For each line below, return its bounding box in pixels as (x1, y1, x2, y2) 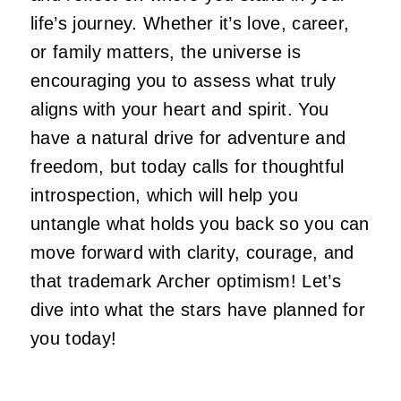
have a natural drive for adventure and (30, 127, 346, 148)
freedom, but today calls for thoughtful (30, 156, 345, 176)
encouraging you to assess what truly (30, 70, 337, 90)
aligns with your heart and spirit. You (30, 98, 329, 119)
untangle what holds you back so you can (30, 213, 370, 234)
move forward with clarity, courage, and (30, 242, 354, 262)
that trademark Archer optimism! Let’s (30, 270, 341, 291)
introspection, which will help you (30, 184, 298, 205)
